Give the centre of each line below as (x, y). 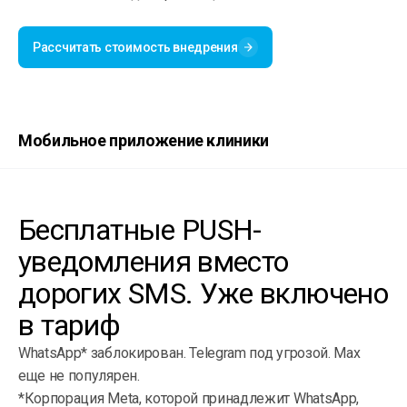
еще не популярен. (79, 375)
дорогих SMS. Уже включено (203, 293)
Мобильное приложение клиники (144, 140)
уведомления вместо (154, 261)
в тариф (69, 325)
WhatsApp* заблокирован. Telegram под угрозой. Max (189, 352)
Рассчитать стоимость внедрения (135, 47)
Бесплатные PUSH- (140, 229)
